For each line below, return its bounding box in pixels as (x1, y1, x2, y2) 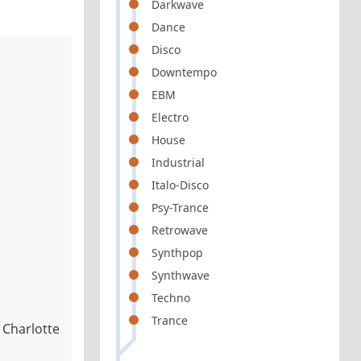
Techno (151, 290, 191, 305)
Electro (151, 110, 189, 125)
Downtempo (151, 64, 218, 80)
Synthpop (151, 245, 204, 260)
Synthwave (151, 268, 210, 283)
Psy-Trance (151, 200, 210, 215)
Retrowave (151, 222, 209, 238)
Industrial (151, 155, 205, 170)
